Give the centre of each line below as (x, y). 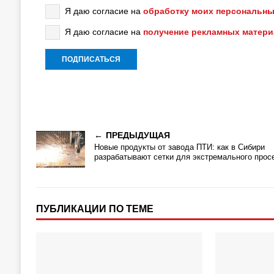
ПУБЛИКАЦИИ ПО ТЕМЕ (94, 209)
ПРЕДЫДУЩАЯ (138, 135)
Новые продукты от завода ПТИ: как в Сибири (179, 147)
